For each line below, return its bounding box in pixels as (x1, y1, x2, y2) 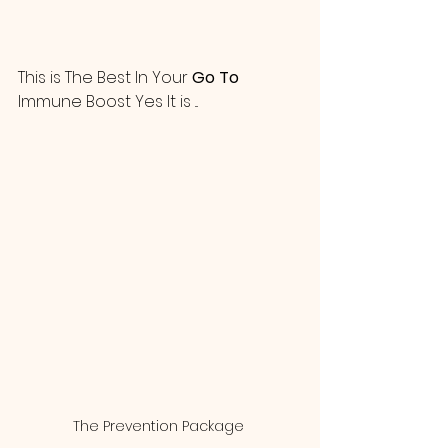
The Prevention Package (72, 415, 248, 436)
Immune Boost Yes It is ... (18, 89, 206, 113)
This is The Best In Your (18, 65, 192, 89)
